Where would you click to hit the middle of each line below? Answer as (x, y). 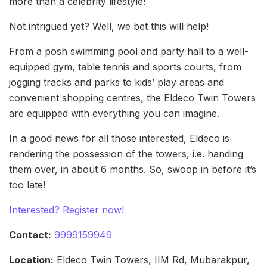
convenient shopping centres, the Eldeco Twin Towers (132, 98)
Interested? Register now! (66, 210)
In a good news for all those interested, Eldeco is (119, 139)
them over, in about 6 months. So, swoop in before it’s (133, 170)
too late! (27, 185)
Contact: (30, 235)
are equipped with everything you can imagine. (114, 114)
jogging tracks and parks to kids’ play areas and (117, 83)
